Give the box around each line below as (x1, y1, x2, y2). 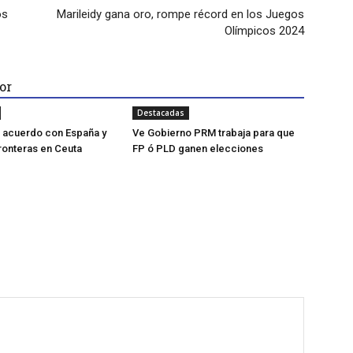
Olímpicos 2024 (225, 24, 304, 39)
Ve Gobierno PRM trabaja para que (132, 127, 295, 139)
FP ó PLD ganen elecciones (132, 143, 263, 155)
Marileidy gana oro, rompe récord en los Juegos (57, 7, 304, 22)
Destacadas (137, 107, 184, 119)
